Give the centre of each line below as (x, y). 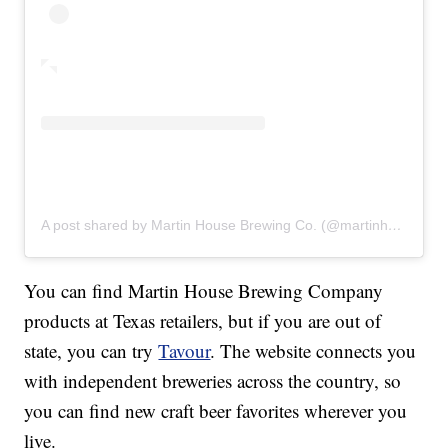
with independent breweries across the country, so (213, 381)
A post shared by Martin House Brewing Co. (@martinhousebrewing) (395, 225)
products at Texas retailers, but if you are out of (203, 321)
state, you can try (91, 351)
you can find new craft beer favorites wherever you (216, 411)
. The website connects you (313, 351)
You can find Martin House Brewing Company (204, 291)
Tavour (184, 351)
